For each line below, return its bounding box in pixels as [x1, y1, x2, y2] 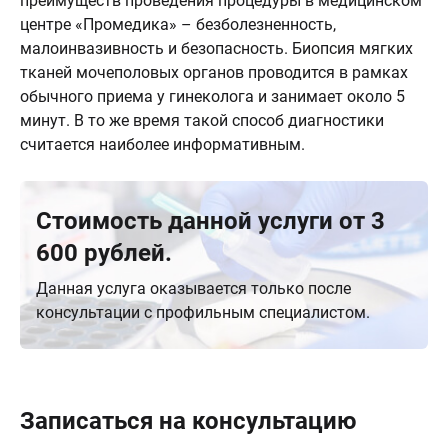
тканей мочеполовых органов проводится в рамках [20, 63, 408, 82]
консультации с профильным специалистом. [36, 303, 370, 322]
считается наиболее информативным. [20, 135, 305, 154]
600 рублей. [36, 239, 172, 267]
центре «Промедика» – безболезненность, [20, 15, 336, 34]
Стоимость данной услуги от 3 [36, 207, 385, 235]
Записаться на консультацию [20, 407, 356, 435]
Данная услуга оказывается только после [36, 279, 351, 298]
